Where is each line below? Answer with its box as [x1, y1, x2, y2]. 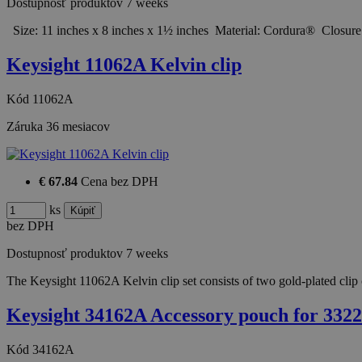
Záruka [6, 119, 46, 133]
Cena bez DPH [81, 174, 158, 188]
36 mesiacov [46, 119, 110, 133]
